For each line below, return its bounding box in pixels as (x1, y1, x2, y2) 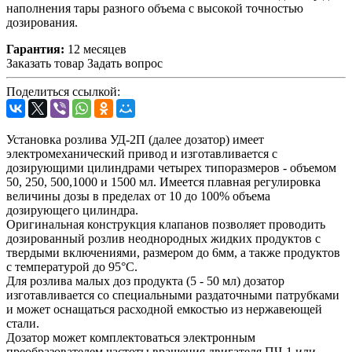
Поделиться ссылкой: (6, 84, 120, 98)
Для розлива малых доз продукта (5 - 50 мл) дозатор (6, 273, 284, 288)
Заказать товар (6, 56, 84, 70)
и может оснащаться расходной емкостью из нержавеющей (6, 302, 322, 316)
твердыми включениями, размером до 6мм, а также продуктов (6, 245, 340, 259)
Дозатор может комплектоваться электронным (6, 330, 255, 344)
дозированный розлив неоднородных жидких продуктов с (6, 231, 321, 245)
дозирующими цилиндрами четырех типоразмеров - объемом (6, 160, 336, 174)
